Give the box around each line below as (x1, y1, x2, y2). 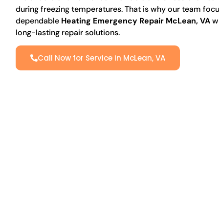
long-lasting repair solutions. (16, 27, 120, 38)
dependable (16, 15, 61, 26)
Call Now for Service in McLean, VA (38, 53, 165, 64)
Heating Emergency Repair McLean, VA (61, 15, 210, 26)
